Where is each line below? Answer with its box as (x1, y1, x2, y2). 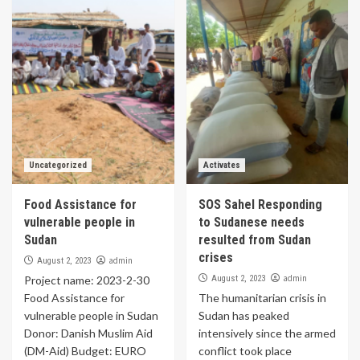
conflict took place (198, 344, 292, 358)
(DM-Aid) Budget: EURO (24, 344, 146, 358)
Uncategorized (29, 160, 87, 170)
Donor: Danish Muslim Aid (24, 326, 153, 340)
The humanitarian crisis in (198, 291, 326, 305)
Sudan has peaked (198, 309, 289, 322)
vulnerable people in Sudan (24, 309, 158, 322)
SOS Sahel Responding (198, 197, 322, 212)
